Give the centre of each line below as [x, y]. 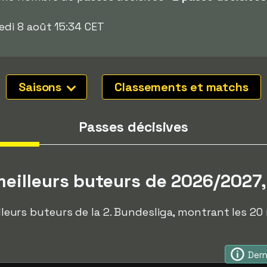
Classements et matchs [181, 87]
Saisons [41, 87]
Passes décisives [133, 127]
